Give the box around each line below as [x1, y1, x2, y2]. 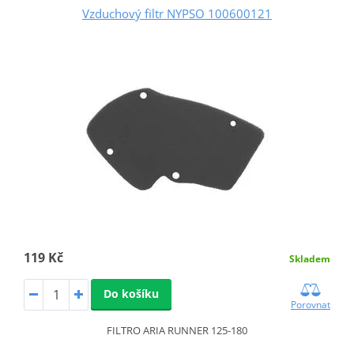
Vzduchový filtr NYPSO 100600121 [82, 5, 272, 21]
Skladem [289, 251, 331, 265]
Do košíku [103, 285, 159, 301]
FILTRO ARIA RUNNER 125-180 [107, 322, 247, 337]
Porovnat [291, 297, 331, 311]
